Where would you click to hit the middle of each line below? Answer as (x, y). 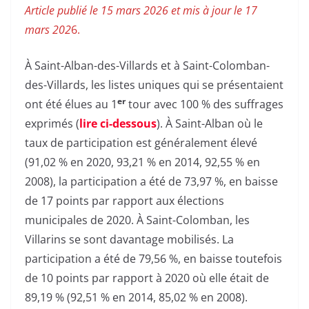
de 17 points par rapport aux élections (124, 201)
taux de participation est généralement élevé (141, 143)
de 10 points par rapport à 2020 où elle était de (147, 278)
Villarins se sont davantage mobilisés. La (129, 240)
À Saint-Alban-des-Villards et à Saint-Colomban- (147, 66)
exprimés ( (52, 124)
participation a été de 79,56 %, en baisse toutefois (153, 259)
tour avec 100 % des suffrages (205, 104)
